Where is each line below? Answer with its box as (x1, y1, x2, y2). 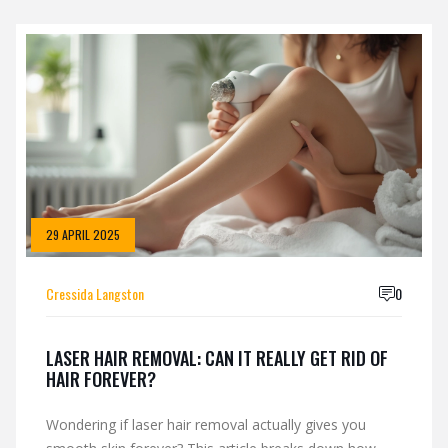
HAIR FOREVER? (46, 365, 156, 392)
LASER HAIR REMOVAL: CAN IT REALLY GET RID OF (46, 344, 388, 371)
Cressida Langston (46, 282, 144, 304)
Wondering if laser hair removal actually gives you (46, 414, 366, 434)
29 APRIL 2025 (46, 225, 120, 243)
